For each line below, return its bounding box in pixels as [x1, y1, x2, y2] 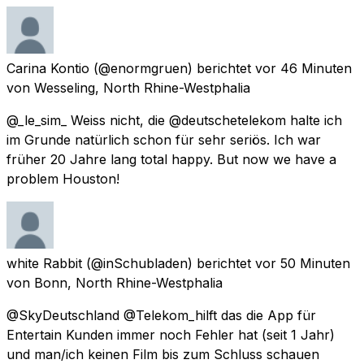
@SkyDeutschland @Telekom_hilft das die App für [6, 306, 316, 323]
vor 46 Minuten [255, 59, 352, 76]
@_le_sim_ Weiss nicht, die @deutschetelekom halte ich [6, 111, 342, 128]
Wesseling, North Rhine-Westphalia [34, 79, 250, 96]
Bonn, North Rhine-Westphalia [34, 274, 223, 291]
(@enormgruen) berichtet [93, 59, 251, 76]
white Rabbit [6, 254, 82, 271]
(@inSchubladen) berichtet [86, 254, 251, 271]
